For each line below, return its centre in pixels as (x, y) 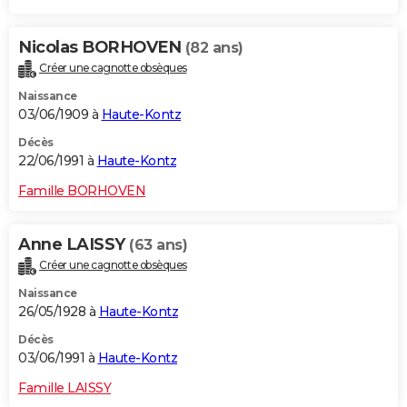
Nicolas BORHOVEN (102, 48)
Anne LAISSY (74, 245)
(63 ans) (158, 245)
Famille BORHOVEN (82, 191)
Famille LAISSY (65, 387)
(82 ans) (214, 48)
